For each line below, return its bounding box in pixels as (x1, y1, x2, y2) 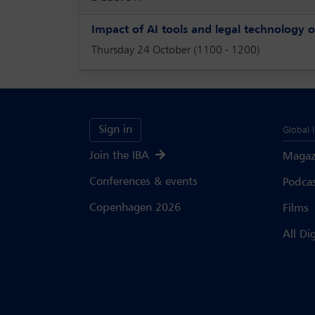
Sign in (98, 124, 132, 136)
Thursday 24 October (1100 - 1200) (91, 44, 260, 56)
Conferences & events (89, 176, 198, 188)
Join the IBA (89, 150, 153, 162)
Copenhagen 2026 (89, 202, 181, 214)
